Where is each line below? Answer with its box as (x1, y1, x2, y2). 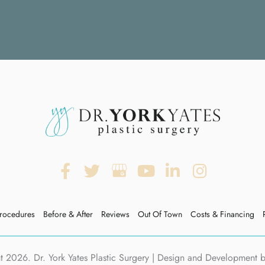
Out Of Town (137, 208, 182, 221)
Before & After (43, 208, 93, 221)
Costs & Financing (190, 208, 254, 221)
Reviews (101, 208, 130, 221)
